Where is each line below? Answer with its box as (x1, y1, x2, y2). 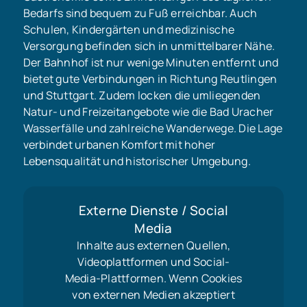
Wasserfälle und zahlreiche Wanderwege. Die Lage (23, 121, 283, 136)
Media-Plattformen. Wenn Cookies (64, 271, 243, 286)
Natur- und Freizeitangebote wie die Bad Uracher (23, 104, 274, 120)
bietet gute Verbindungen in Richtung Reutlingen (23, 71, 278, 87)
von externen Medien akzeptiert (72, 287, 235, 303)
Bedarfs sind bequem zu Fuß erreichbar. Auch (23, 5, 258, 21)
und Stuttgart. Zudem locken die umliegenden (23, 88, 261, 103)
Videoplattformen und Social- (77, 254, 230, 270)
